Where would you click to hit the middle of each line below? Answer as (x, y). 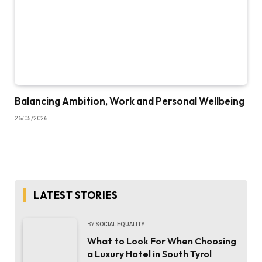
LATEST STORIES (76, 195)
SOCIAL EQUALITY (120, 225)
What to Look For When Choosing (162, 241)
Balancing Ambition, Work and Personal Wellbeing (130, 101)
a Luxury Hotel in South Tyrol (149, 254)
